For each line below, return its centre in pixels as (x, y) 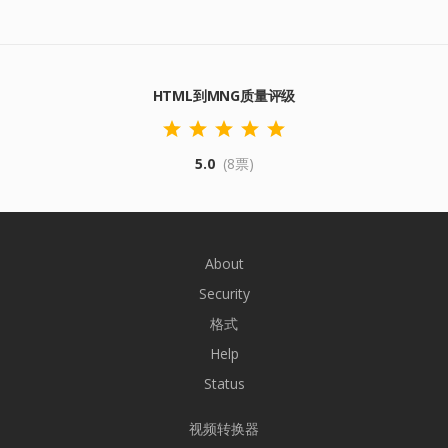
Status (224, 383)
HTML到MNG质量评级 (224, 95)
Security (224, 293)
